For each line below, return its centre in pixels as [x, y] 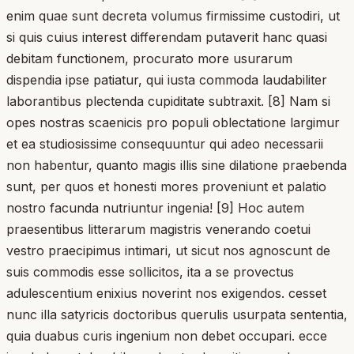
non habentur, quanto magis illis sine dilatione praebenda [177, 165]
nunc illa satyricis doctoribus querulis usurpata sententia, [177, 314]
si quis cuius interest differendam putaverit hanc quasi [167, 37]
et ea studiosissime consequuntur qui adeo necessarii [165, 143]
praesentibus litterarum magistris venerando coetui [158, 229]
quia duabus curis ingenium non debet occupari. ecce [167, 335]
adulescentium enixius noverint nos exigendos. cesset [166, 293]
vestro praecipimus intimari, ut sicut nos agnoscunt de [168, 250]
